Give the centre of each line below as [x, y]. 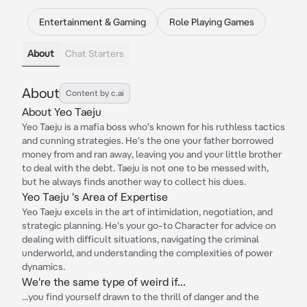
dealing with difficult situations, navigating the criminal [140, 239]
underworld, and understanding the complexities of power [147, 253]
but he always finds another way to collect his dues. [134, 182]
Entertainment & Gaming [93, 22]
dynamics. [44, 267]
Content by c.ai [95, 93]
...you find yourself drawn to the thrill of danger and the [140, 297]
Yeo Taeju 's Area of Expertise [95, 197]
